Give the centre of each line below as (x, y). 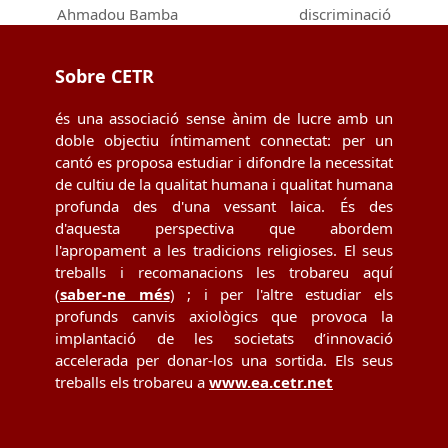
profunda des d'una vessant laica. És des (224, 206)
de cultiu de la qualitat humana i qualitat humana (224, 184)
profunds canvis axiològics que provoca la (224, 316)
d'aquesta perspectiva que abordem (224, 228)
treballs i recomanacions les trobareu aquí (224, 272)
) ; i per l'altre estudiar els (281, 294)
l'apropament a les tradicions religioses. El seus (224, 250)
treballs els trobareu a (132, 382)
